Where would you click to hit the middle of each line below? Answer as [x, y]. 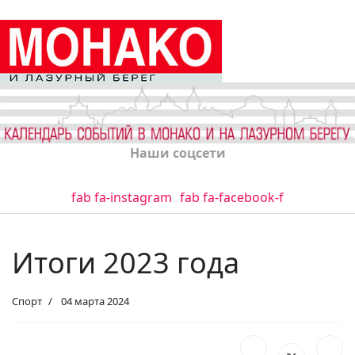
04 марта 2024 [95, 302]
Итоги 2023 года [126, 263]
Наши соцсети [177, 153]
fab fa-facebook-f [232, 198]
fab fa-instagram [122, 198]
